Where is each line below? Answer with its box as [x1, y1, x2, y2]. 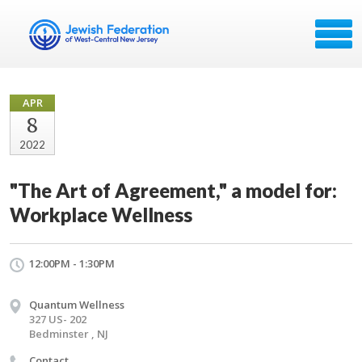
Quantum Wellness [29, 297, 124, 312]
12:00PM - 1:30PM [29, 256, 115, 271]
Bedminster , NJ [29, 326, 108, 341]
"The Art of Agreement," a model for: [10, 179, 337, 202]
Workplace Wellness [10, 203, 192, 226]
